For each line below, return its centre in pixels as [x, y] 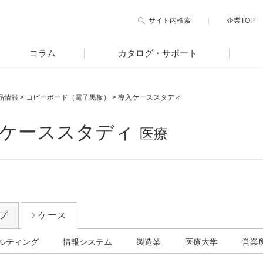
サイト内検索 [170, 21]
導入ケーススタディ [150, 97]
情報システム [87, 242]
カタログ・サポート [157, 53]
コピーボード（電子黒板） [68, 97]
